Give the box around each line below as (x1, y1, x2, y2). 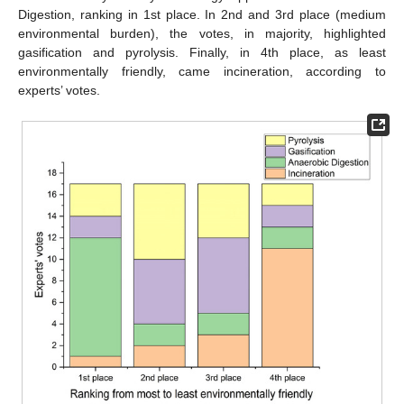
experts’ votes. (18, 83, 100, 98)
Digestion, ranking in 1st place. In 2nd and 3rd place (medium (18, 7, 386, 23)
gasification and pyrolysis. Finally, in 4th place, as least (18, 45, 386, 60)
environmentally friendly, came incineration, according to (18, 64, 386, 79)
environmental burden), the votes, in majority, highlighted (18, 26, 386, 41)
